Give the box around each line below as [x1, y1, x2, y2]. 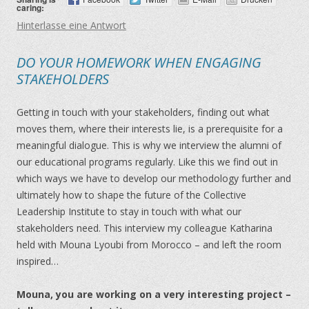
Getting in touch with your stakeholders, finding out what [17, 105, 270, 119]
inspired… [17, 254, 59, 268]
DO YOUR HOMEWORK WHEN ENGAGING [17, 52, 261, 72]
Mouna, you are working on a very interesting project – [17, 287, 291, 301]
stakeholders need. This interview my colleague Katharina [17, 221, 272, 235]
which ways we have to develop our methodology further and [17, 171, 291, 185]
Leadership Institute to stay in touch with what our [17, 204, 241, 218]
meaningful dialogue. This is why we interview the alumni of [17, 138, 281, 152]
